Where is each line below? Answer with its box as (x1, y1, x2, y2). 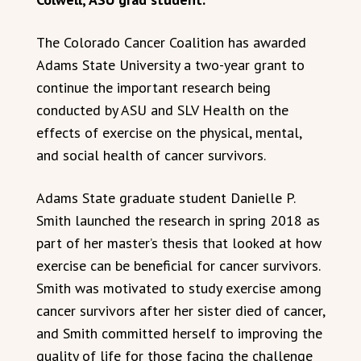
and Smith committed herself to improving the (36, 323, 322, 342)
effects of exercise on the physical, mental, (36, 122, 301, 142)
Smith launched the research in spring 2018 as (36, 210, 320, 230)
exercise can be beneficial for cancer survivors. (36, 255, 320, 275)
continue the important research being (36, 77, 271, 97)
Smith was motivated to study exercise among (36, 278, 322, 297)
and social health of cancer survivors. (36, 145, 266, 164)
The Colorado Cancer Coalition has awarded (36, 32, 306, 52)
